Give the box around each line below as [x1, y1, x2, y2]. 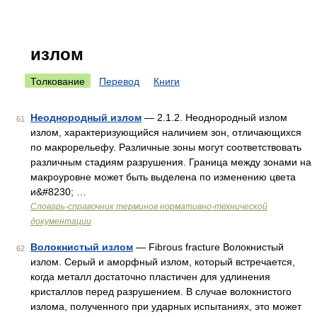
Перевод [99, 76, 139, 87]
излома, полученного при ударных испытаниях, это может [30, 301, 301, 312]
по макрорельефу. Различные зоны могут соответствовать [30, 142, 301, 153]
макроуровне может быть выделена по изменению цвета [30, 171, 296, 183]
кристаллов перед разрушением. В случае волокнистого [30, 286, 292, 297]
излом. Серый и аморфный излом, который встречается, [30, 256, 295, 267]
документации [30, 217, 91, 226]
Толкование [30, 76, 85, 87]
